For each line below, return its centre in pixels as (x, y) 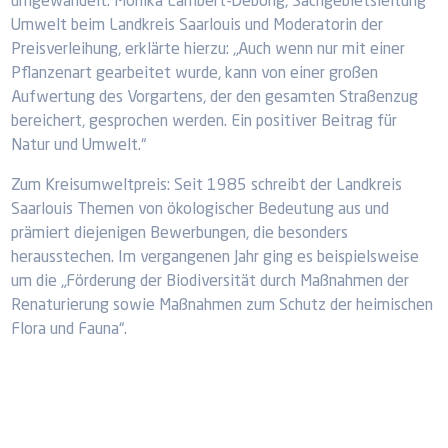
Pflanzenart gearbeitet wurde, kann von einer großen (195, 74)
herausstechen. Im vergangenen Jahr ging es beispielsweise (215, 258)
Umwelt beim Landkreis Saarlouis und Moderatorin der (197, 26)
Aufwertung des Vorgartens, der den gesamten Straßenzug (215, 98)
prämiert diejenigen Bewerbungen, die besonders (180, 234)
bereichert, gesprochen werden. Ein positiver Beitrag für (204, 122)
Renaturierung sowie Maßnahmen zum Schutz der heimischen (222, 306)
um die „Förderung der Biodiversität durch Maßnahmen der (210, 282)
